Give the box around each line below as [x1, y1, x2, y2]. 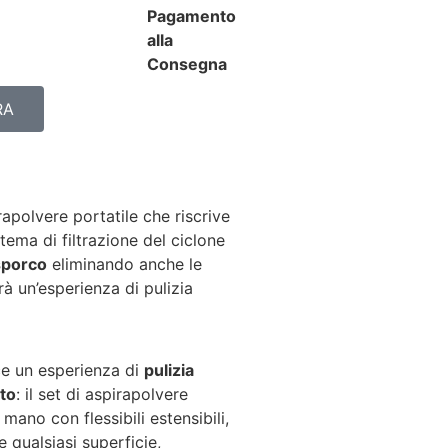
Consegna [146, 54, 227, 74]
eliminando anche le [47, 254, 202, 274]
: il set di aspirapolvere [16, 384, 188, 405]
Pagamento [146, 6, 236, 26]
